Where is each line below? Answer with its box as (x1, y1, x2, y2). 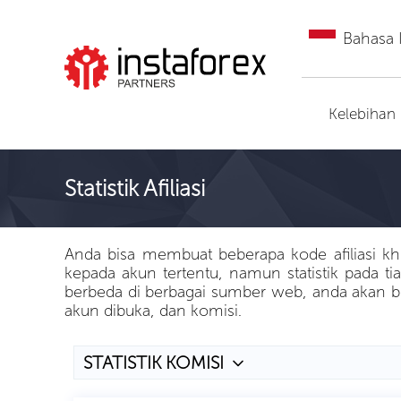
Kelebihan (328, 105, 396, 123)
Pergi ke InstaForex (96, 101, 236, 122)
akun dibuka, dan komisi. (64, 301, 242, 320)
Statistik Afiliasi (64, 175, 205, 202)
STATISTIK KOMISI (83, 352, 224, 373)
